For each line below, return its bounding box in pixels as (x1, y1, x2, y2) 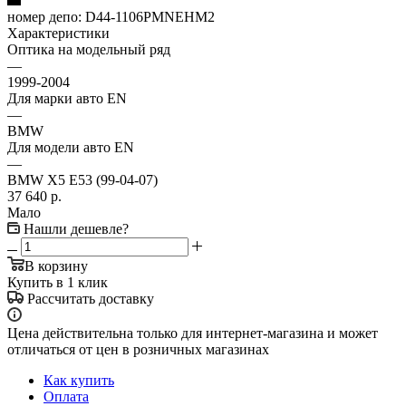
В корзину (24, 257, 88, 274)
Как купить (43, 372, 114, 388)
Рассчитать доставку (27, 290, 154, 306)
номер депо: (7, 8, 82, 24)
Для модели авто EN (7, 139, 134, 155)
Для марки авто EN (7, 90, 127, 106)
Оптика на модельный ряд (7, 41, 170, 57)
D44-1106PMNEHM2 (85, 8, 215, 24)
